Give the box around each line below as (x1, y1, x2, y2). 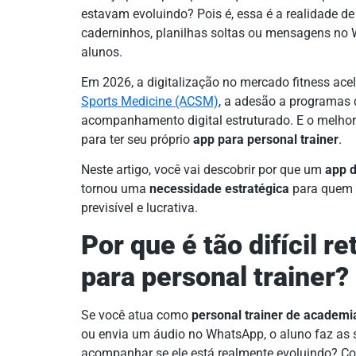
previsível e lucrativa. (81, 200, 198, 216)
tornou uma (81, 181, 149, 197)
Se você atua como (81, 307, 192, 323)
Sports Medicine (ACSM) (81, 93, 219, 109)
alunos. (81, 44, 122, 60)
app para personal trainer (193, 131, 339, 147)
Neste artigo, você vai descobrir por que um (81, 162, 325, 178)
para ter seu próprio (81, 131, 193, 147)
